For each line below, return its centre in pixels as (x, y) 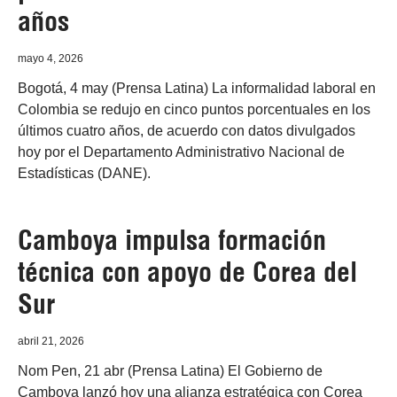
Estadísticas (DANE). (84, 173)
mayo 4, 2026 (51, 58)
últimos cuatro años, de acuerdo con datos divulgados (187, 131)
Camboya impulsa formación (172, 240)
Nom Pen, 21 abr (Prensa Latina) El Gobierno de (170, 371)
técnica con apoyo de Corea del (187, 272)
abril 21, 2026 (51, 341)
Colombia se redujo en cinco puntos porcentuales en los (194, 109)
